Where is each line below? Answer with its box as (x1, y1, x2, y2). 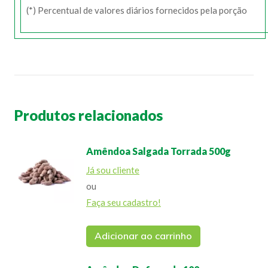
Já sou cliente (86, 164, 139, 175)
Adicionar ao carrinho (95, 229, 192, 242)
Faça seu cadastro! (86, 196, 161, 208)
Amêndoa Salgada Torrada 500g (86, 145, 231, 157)
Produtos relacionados (14, 106, 163, 124)
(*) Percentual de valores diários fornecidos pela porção (26, 4, 247, 16)
